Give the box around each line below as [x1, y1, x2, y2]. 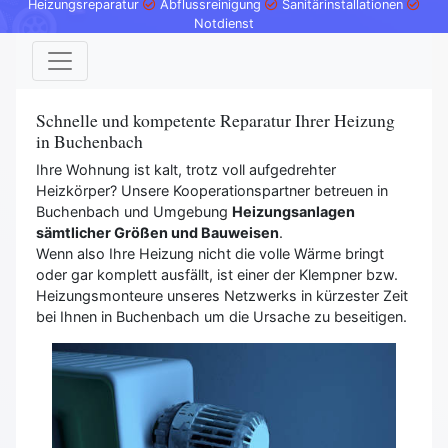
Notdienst [194, 16, 254, 32]
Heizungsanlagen [232, 203, 355, 221]
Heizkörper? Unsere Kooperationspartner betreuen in [36, 182, 388, 200]
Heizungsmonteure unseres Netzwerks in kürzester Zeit [36, 287, 408, 305]
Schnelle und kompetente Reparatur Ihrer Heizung [36, 108, 395, 132]
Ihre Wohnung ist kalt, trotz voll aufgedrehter [36, 161, 336, 179]
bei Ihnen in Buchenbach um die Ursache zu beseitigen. [36, 308, 407, 326]
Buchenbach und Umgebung [36, 203, 232, 221]
